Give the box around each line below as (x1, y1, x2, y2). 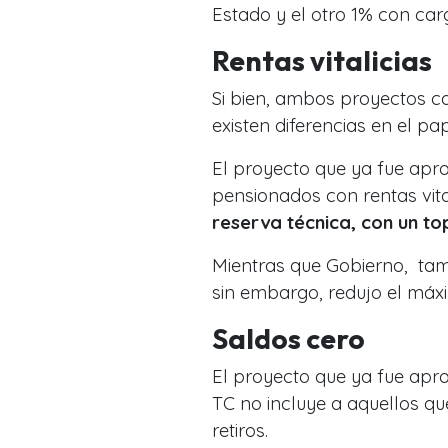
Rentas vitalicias (212, 42, 432, 78)
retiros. (212, 418, 268, 442)
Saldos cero (212, 320, 365, 356)
